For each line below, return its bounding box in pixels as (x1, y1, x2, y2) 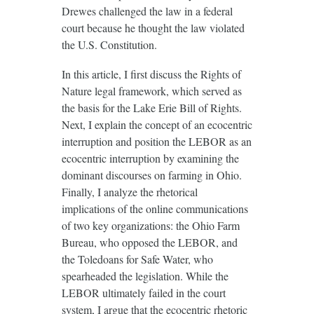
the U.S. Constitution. (61, 37, 157, 53)
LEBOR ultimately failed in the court (61, 285, 226, 301)
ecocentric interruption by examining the (61, 151, 239, 166)
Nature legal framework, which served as (61, 83, 242, 99)
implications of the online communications (61, 201, 248, 217)
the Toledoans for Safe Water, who (61, 252, 213, 267)
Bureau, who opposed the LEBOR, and (61, 235, 238, 250)
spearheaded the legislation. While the (61, 268, 228, 284)
